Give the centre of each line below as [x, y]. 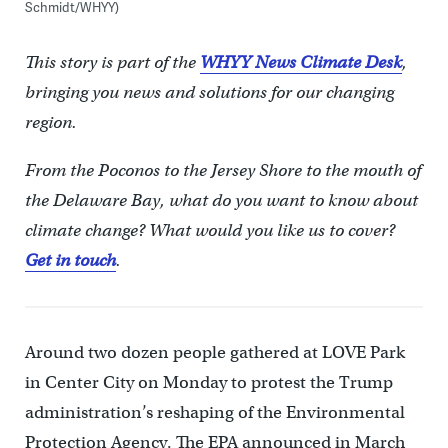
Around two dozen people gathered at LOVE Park [214, 353]
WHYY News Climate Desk [300, 63]
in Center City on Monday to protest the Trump [208, 383]
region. [50, 123]
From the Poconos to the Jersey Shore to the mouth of [222, 171]
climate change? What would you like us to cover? [209, 231]
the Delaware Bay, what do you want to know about [221, 201]
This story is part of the [112, 63]
